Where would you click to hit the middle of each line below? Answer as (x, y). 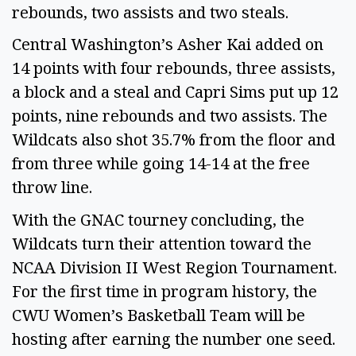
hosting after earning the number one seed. (178, 339)
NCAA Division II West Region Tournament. (174, 267)
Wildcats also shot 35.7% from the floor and (174, 140)
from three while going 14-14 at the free (161, 164)
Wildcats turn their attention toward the (162, 243)
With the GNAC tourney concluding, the (158, 219)
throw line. (54, 188)
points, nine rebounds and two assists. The (170, 116)
